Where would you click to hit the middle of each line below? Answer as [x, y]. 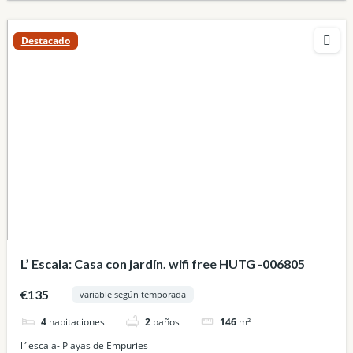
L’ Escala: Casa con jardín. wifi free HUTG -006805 [162, 263]
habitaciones [76, 321]
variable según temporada [133, 294]
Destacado [45, 41]
